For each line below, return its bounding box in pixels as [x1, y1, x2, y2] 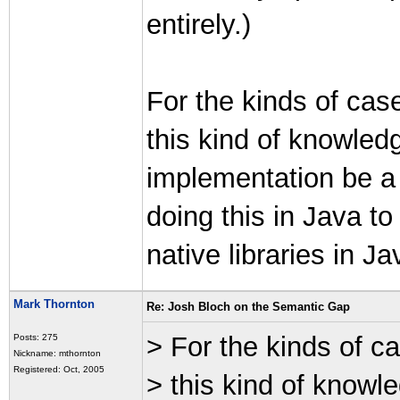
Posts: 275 [13, 332, 58, 342]
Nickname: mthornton [13, 348, 101, 358]
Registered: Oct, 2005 [13, 364, 104, 374]
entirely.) [146, 9, 251, 40]
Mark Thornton [13, 297, 95, 311]
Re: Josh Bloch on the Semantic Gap [146, 300, 350, 313]
